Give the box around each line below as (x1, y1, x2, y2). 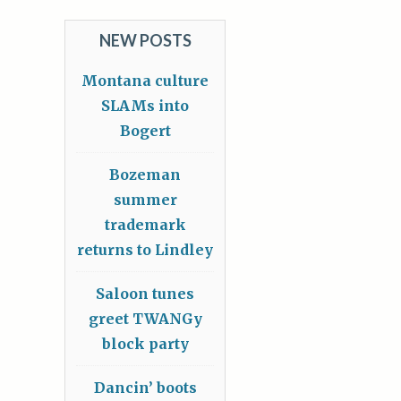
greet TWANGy (88, 310, 202, 328)
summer (113, 191, 177, 209)
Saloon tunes (96, 285, 194, 303)
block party (101, 335, 189, 353)
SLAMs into (101, 97, 189, 115)
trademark (104, 216, 186, 234)
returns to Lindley (77, 241, 213, 259)
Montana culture (81, 72, 209, 90)
